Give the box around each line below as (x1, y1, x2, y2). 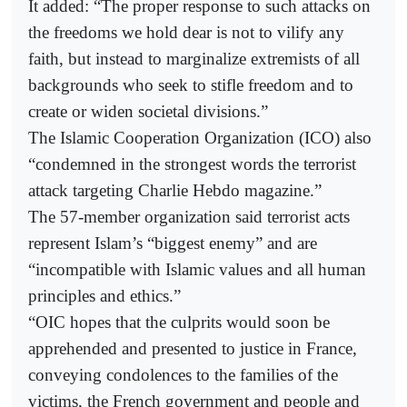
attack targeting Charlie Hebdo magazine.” (28, 180, 322, 200)
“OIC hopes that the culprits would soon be (28, 312, 330, 332)
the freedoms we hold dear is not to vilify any (28, 22, 344, 42)
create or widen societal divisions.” (28, 101, 268, 121)
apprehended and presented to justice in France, (28, 338, 357, 358)
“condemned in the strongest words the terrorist (28, 154, 356, 174)
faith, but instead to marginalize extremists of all (28, 48, 360, 68)
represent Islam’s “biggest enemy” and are (28, 233, 317, 253)
